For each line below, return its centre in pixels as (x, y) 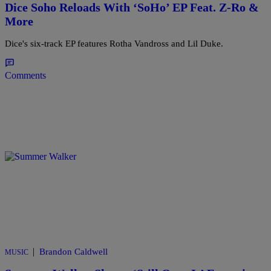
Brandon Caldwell (73, 251)
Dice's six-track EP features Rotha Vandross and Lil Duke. (114, 43)
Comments (25, 75)
